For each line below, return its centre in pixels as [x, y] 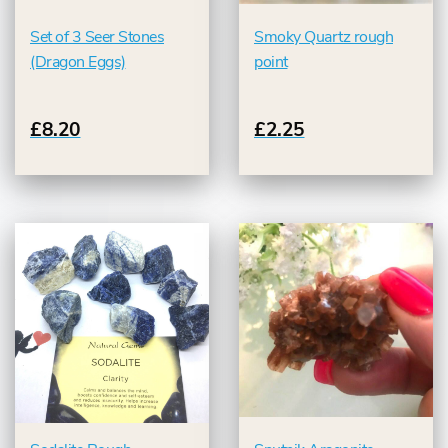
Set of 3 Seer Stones [97, 37]
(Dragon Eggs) [78, 62]
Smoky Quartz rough [323, 37]
